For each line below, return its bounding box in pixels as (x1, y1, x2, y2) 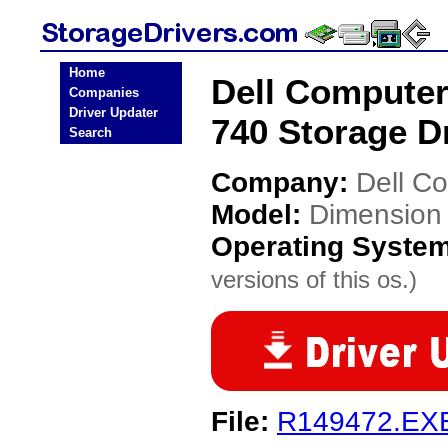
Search (69, 125, 112, 140)
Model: (211, 199, 309, 230)
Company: (211, 167, 356, 198)
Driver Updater (69, 105, 158, 120)
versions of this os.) (211, 266, 417, 293)
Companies (69, 85, 139, 100)
